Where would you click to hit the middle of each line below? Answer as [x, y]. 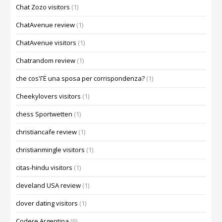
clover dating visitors [47, 203]
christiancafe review [47, 132]
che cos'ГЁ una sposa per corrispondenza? [81, 79]
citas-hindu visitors [44, 168]
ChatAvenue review [46, 25]
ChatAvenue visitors [46, 43]
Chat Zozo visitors [43, 7]
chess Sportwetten [44, 114]
